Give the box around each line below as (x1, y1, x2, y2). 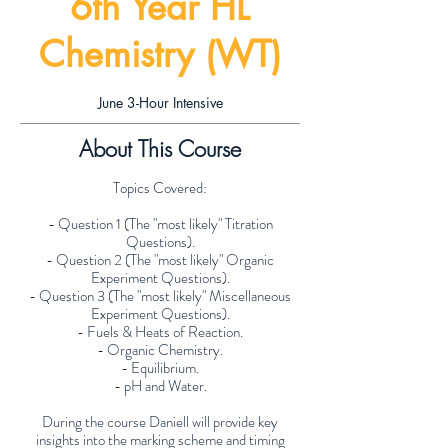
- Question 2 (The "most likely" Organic (46, 249, 274, 272)
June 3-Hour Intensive (97, 93, 223, 113)
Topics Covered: (113, 177, 207, 200)
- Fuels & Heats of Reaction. (77, 321, 243, 344)
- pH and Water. (113, 375, 207, 398)
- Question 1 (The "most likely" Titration (47, 213, 273, 236)
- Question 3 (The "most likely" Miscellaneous (29, 285, 291, 308)
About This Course (79, 134, 241, 165)
